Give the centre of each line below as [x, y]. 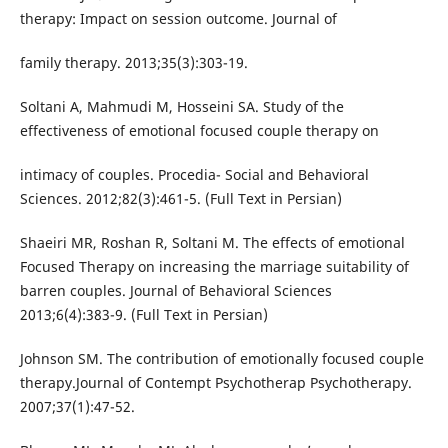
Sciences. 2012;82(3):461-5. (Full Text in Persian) [180, 199]
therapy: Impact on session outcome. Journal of [178, 19]
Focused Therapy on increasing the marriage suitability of [214, 267]
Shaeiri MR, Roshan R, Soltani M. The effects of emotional [212, 243]
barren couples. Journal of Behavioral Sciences [175, 291]
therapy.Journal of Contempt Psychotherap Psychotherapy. [215, 383]
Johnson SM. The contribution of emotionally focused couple [221, 359]
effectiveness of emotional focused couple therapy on [199, 131]
